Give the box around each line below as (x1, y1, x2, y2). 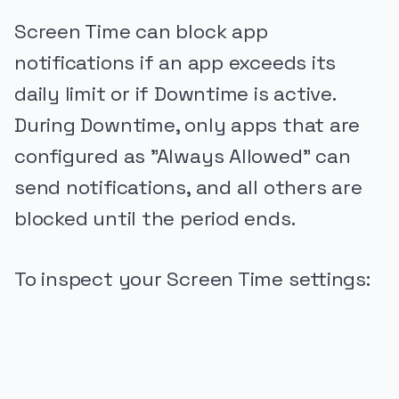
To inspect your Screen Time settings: (14, 266, 370, 293)
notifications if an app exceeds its (14, 49, 337, 76)
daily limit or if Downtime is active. (14, 80, 336, 107)
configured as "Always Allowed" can (14, 142, 351, 169)
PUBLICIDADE (14, 325, 95, 338)
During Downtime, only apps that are (14, 111, 361, 138)
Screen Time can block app (14, 18, 268, 45)
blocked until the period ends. (14, 205, 296, 232)
